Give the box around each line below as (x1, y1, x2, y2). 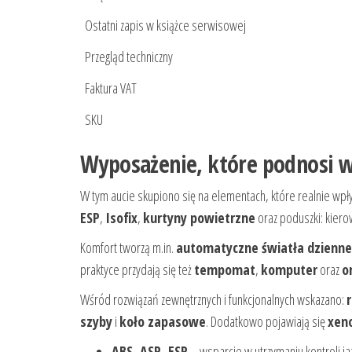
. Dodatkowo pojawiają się (206, 312, 328, 332)
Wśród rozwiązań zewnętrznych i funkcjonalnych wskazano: (80, 290, 346, 310)
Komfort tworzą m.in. (80, 238, 176, 258)
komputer (261, 260, 317, 280)
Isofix (105, 208, 137, 228)
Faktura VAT (85, 79, 137, 98)
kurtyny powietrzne (143, 208, 255, 228)
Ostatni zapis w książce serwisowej (85, 16, 246, 35)
